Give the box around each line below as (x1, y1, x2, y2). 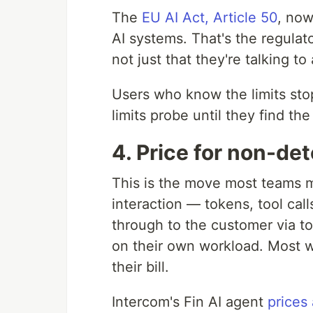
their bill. (112, 259, 169, 275)
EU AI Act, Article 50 (142, 9, 277, 26)
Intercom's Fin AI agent (112, 293, 268, 310)
